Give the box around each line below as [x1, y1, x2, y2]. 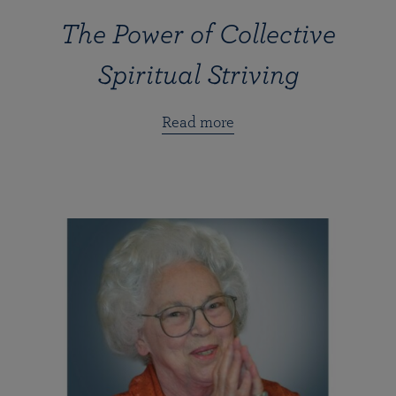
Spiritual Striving [96, 60, 300, 89]
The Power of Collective [60, 19, 336, 49]
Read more [162, 114, 234, 131]
